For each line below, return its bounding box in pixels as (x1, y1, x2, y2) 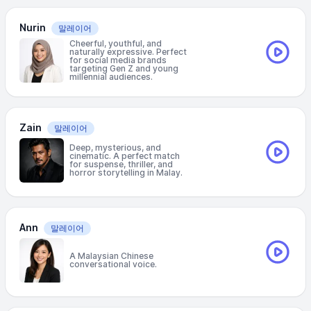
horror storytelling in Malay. (69, 167, 183, 178)
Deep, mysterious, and (69, 142, 161, 153)
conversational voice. (69, 259, 157, 269)
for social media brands (69, 55, 167, 65)
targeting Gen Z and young (69, 63, 178, 74)
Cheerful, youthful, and (69, 38, 162, 49)
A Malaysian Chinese (69, 251, 153, 261)
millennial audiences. (69, 72, 153, 82)
